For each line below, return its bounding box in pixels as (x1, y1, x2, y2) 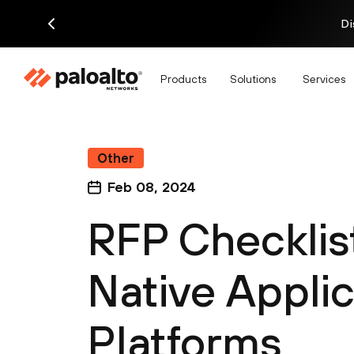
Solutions (230, 72, 276, 85)
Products (160, 72, 206, 85)
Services (303, 72, 345, 85)
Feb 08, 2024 (107, 179, 196, 195)
